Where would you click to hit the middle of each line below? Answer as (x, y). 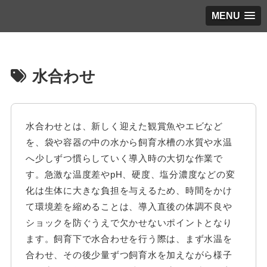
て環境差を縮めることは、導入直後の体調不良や (129, 206)
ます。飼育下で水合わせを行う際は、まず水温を (129, 238)
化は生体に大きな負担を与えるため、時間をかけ (129, 190)
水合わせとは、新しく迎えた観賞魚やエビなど (124, 126)
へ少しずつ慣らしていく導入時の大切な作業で (124, 158)
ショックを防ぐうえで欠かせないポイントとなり (129, 222)
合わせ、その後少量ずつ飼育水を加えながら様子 (129, 254)
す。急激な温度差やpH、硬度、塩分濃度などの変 (131, 174)
